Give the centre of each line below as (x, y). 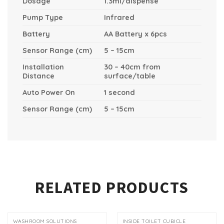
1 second (120, 92)
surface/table (130, 76)
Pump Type (43, 17)
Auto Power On (49, 92)
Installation (43, 67)
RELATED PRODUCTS (112, 187)
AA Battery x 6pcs (136, 34)
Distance (38, 76)
